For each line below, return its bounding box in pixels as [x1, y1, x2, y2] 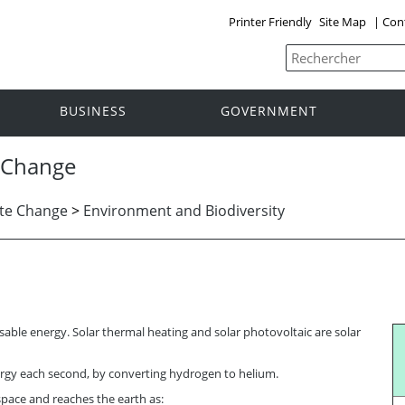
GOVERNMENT [221, 102, 317, 120]
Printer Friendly [228, 13, 312, 30]
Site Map [318, 13, 366, 30]
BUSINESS [60, 102, 127, 120]
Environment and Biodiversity [83, 200, 285, 221]
